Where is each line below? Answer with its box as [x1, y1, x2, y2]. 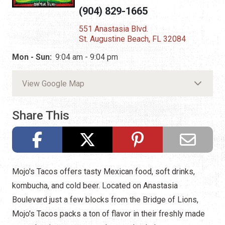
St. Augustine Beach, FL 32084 [79, 34, 186, 44]
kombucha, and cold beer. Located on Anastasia [12, 181, 178, 191]
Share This [12, 108, 69, 123]
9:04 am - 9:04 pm [55, 52, 118, 62]
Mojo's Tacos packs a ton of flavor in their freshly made [12, 209, 205, 219]
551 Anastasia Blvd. [79, 24, 149, 34]
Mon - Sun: [12, 52, 54, 62]
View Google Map [22, 78, 84, 88]
